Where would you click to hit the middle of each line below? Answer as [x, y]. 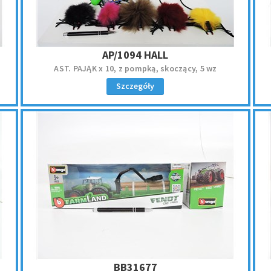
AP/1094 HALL [156, 55]
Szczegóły [135, 86]
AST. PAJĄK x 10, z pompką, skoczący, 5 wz [135, 68]
